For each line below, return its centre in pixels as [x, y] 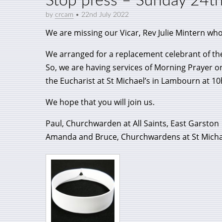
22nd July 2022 [105, 15]
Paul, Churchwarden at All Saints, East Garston [132, 123]
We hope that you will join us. [100, 102]
